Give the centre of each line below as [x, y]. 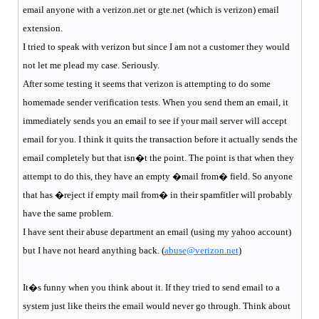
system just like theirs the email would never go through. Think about [156, 305]
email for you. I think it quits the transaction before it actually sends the [160, 139]
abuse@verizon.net [201, 250]
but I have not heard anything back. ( [93, 250]
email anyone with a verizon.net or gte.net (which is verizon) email [151, 9]
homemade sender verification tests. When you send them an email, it [155, 102]
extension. [42, 28]
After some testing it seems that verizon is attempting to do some [146, 83]
